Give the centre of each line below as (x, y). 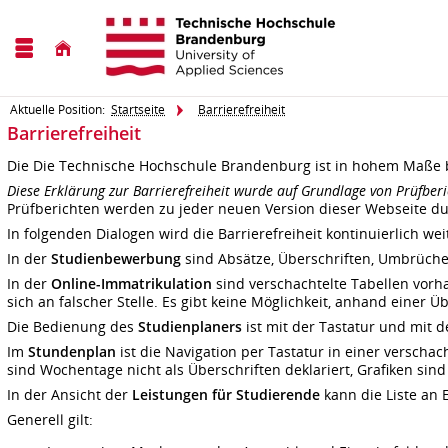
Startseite (138, 109)
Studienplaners (190, 327)
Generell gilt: (50, 420)
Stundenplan (72, 352)
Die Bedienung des (72, 327)
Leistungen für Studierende (226, 395)
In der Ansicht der (69, 395)
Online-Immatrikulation (131, 284)
